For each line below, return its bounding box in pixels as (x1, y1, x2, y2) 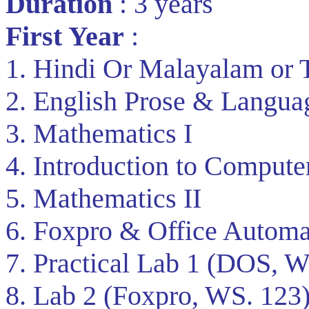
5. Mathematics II (6, 183, 201, 214)
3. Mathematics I (6, 118, 192, 149)
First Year (6, 21, 124, 52)
